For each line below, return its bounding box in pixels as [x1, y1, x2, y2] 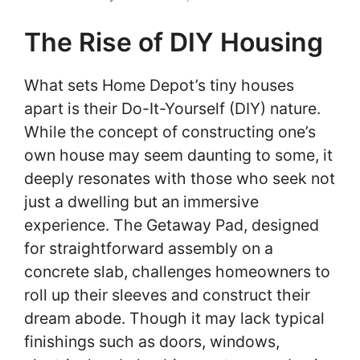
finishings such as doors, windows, [24, 331, 280, 351]
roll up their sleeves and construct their [24, 284, 310, 305]
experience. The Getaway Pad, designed [24, 215, 319, 235]
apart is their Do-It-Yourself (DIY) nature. [24, 98, 321, 118]
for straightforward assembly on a [24, 238, 273, 258]
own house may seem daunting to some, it [24, 145, 333, 165]
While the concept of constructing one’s [24, 121, 316, 141]
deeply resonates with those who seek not [24, 168, 335, 188]
